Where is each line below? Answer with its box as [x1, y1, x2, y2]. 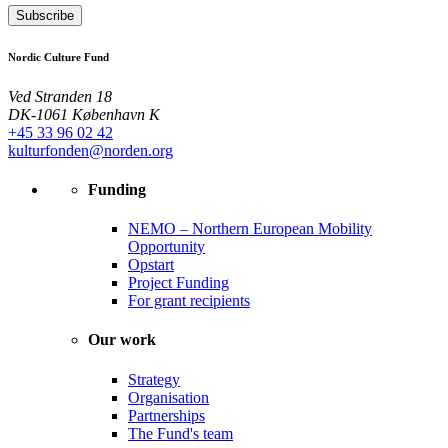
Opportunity [128, 238, 205, 256]
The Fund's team [128, 424, 233, 442]
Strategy [128, 370, 180, 388]
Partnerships [128, 406, 205, 424]
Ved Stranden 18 [8, 87, 112, 105]
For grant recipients [128, 292, 250, 310]
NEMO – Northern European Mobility [128, 220, 372, 238]
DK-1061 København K [8, 105, 160, 123]
